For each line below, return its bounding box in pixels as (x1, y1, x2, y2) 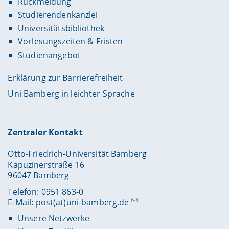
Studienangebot (17, 49, 81, 61)
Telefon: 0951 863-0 (8, 186, 84, 197)
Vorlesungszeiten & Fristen (17, 36, 123, 48)
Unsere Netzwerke (17, 212, 90, 224)
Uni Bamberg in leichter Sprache (8, 87, 135, 99)
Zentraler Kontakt (8, 127, 83, 139)
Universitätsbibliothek (17, 22, 105, 34)
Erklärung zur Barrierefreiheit (8, 72, 123, 83)
